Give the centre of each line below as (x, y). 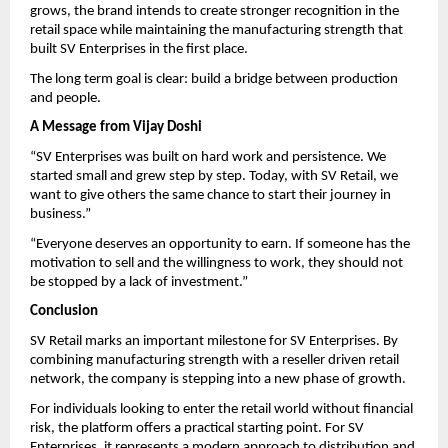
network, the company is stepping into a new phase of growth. (218, 379)
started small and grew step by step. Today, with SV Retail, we (214, 176)
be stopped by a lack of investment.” (139, 282)
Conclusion (64, 312)
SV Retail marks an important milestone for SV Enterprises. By (214, 341)
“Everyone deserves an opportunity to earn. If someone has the (220, 244)
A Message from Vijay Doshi (116, 128)
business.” (60, 214)
